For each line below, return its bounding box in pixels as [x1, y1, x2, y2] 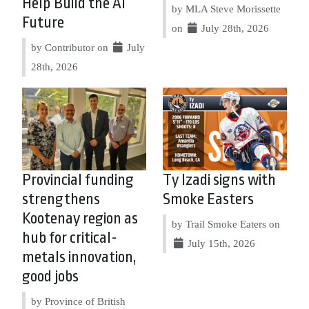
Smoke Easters [163, 190, 254, 208]
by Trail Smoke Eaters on [172, 217, 280, 230]
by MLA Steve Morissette [172, 2, 281, 14]
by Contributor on [31, 41, 111, 53]
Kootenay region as [22, 209, 138, 228]
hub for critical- [22, 228, 117, 247]
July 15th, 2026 [185, 237, 256, 249]
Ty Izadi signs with [163, 170, 276, 189]
